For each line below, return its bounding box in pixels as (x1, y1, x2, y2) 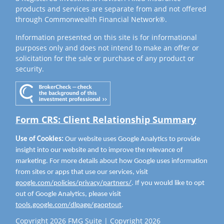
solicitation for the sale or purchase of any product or (15, 53, 195, 63)
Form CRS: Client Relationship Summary (15, 113, 196, 126)
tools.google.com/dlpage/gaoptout (15, 201, 122, 209)
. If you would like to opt (131, 179, 205, 187)
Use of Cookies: (15, 135, 64, 143)
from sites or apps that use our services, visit (15, 168, 148, 176)
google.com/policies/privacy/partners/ (15, 179, 132, 187)
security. (15, 63, 44, 73)
